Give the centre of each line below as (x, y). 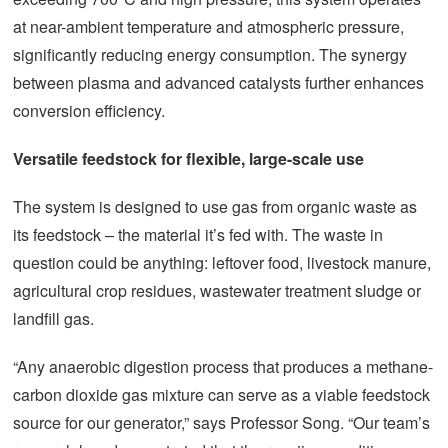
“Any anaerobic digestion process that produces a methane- (223, 366)
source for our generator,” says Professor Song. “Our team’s (221, 422)
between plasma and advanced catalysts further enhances (218, 82)
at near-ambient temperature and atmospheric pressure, (208, 26)
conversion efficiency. (89, 110)
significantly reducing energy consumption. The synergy (210, 54)
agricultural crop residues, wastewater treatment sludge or (217, 290)
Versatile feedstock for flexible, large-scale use (188, 158)
